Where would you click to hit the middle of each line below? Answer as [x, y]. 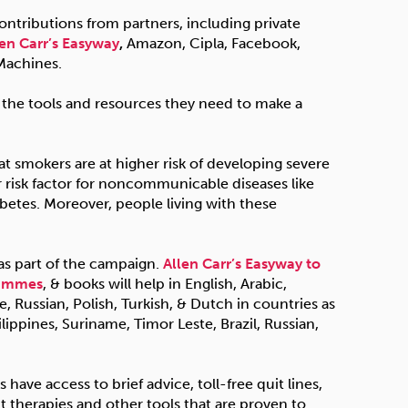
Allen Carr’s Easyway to [242, 263]
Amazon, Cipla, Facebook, [214, 43]
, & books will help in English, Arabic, [165, 283]
